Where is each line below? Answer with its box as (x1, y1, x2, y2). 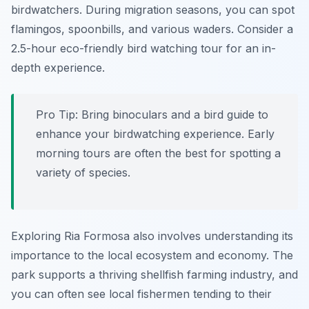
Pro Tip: (36, 108, 78, 122)
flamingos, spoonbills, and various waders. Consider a (11, 22, 293, 37)
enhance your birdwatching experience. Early (36, 127, 275, 141)
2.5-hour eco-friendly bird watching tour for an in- (11, 41, 276, 56)
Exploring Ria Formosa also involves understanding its (11, 229, 293, 243)
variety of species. (36, 166, 130, 180)
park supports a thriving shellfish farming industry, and (11, 268, 298, 282)
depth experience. (11, 61, 105, 75)
